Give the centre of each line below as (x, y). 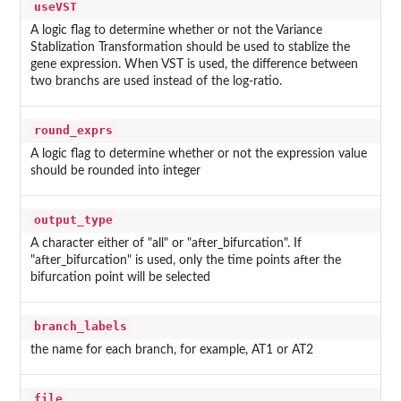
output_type (73, 220)
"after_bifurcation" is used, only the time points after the (185, 261)
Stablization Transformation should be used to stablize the (190, 48)
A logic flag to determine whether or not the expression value (198, 154)
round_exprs (73, 131)
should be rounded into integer (115, 171)
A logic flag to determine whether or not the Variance (176, 31)
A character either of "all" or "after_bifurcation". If (166, 244)
